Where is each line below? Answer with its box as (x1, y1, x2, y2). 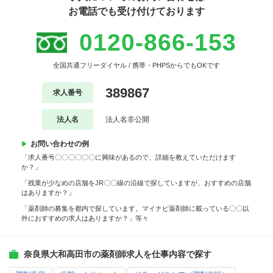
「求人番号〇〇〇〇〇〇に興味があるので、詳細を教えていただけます (21, 154, 236, 161)
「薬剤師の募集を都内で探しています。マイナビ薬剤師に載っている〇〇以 (21, 205, 249, 213)
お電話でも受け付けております (68, 6, 205, 17)
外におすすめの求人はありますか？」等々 (21, 214, 149, 222)
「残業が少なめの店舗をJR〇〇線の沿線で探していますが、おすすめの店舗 (21, 179, 251, 187)
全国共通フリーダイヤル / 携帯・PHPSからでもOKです (53, 62, 220, 69)
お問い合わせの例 (30, 140, 89, 149)
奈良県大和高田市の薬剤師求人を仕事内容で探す (24, 249, 211, 260)
